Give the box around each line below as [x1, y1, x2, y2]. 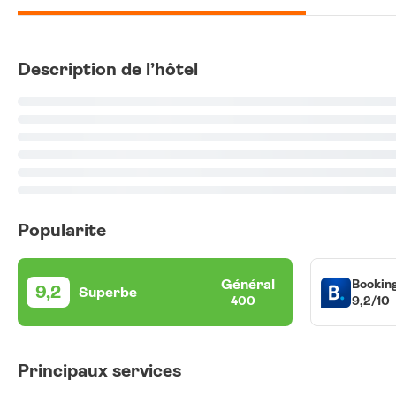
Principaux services [18, 361, 181, 381]
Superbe [79, 283, 137, 301]
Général [221, 276, 275, 293]
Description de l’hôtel [18, 59, 198, 80]
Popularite [18, 220, 106, 240]
